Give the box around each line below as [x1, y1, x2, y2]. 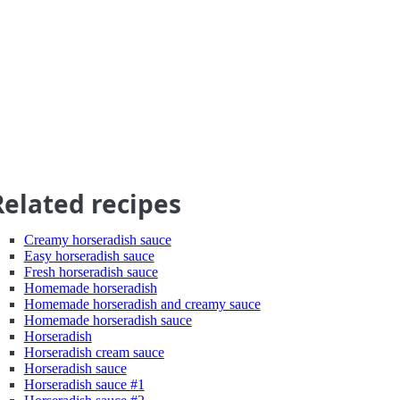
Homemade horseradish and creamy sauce [23, 296, 261, 312]
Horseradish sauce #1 [23, 377, 145, 392]
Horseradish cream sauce [23, 345, 164, 360]
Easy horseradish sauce [23, 248, 154, 263]
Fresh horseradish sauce [23, 264, 158, 279]
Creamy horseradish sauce [23, 232, 171, 247]
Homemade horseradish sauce [23, 312, 192, 328]
